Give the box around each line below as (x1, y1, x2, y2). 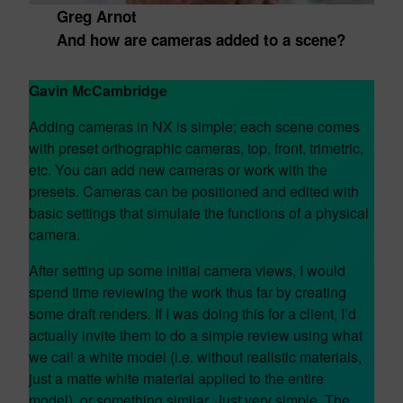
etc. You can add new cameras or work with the (29, 159, 327, 180)
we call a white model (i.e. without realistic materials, (29, 346, 362, 367)
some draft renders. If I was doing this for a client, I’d (29, 303, 356, 324)
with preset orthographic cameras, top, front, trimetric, (29, 138, 363, 158)
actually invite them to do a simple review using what (29, 325, 363, 345)
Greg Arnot (56, 5, 137, 27)
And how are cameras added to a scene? (56, 29, 345, 50)
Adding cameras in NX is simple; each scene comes (29, 116, 360, 137)
